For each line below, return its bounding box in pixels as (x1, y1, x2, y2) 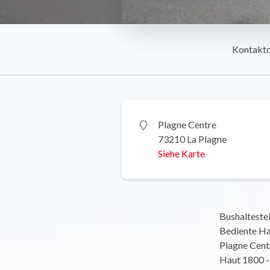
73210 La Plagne (158, 133, 227, 145)
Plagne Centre (158, 118, 216, 130)
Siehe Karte (158, 147, 205, 159)
